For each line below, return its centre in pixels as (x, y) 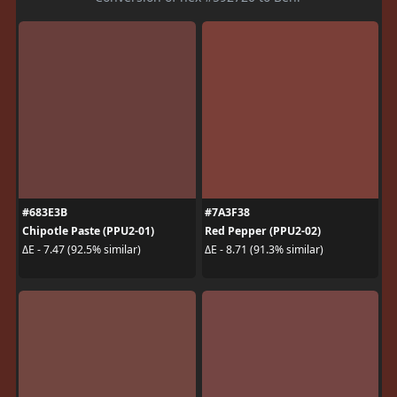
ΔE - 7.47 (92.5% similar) (81, 249)
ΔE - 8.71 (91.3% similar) (264, 249)
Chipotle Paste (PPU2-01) (88, 230)
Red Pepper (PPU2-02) (263, 230)
